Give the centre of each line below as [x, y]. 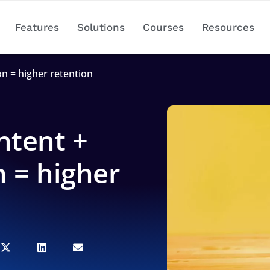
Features [37, 27]
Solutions [101, 27]
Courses [163, 27]
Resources [228, 27]
